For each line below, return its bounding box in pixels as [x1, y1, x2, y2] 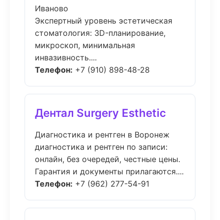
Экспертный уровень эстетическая [35, 16, 172, 26]
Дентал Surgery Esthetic [35, 106, 166, 119]
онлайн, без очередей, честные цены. [35, 154, 180, 164]
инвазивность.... [35, 53, 97, 62]
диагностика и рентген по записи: [35, 142, 167, 152]
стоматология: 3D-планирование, [35, 28, 165, 38]
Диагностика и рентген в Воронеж [35, 130, 169, 139]
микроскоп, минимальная [35, 40, 135, 50]
